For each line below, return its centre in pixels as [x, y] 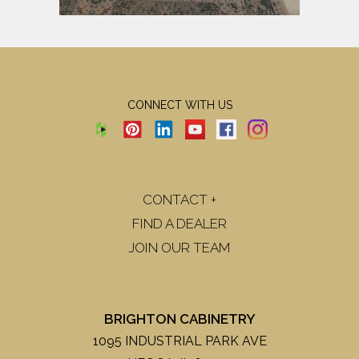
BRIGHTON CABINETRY [179, 319]
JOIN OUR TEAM [179, 247]
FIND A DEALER [179, 223]
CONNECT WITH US [179, 105]
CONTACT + [179, 199]
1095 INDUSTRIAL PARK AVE [179, 341]
